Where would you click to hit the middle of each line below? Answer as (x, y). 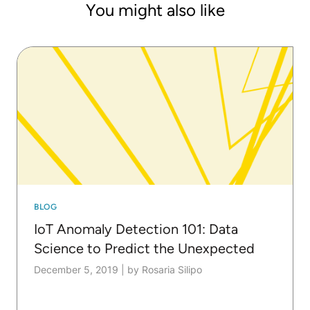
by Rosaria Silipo (165, 269)
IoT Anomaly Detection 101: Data (136, 229)
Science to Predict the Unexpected (144, 248)
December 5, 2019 (76, 269)
